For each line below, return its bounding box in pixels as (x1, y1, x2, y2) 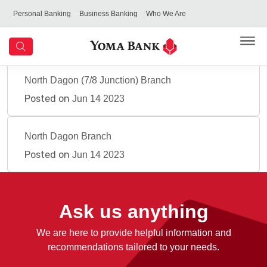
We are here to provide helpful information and (36, 228, 231, 238)
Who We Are (146, 10, 186, 18)
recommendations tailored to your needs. (48, 242, 219, 252)
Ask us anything (58, 201, 209, 222)
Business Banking (79, 10, 138, 18)
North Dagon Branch (24, 131, 111, 141)
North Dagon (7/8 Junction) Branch (24, 75, 171, 85)
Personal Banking (13, 10, 71, 18)
